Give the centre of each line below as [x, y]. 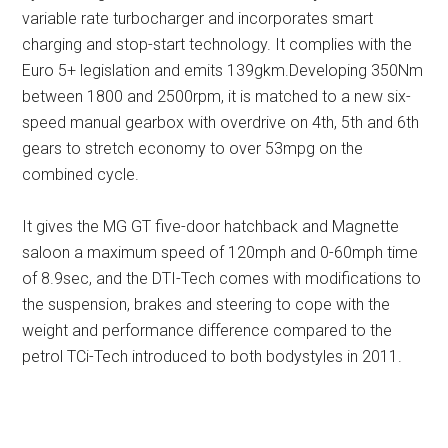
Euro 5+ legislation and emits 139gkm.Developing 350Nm [223, 70]
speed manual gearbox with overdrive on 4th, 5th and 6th [221, 122]
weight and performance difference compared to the [207, 330]
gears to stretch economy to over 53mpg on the [193, 148]
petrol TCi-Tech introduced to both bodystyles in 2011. [212, 356]
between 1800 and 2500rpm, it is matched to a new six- [217, 96]
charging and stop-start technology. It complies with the [217, 44]
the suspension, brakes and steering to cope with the [206, 304]
